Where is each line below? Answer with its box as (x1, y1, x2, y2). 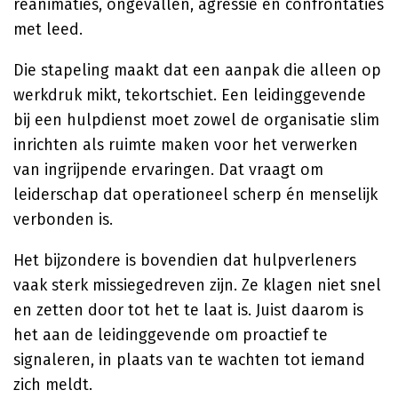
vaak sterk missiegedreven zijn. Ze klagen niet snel (13, 275, 381, 295)
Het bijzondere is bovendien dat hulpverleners (13, 251, 356, 270)
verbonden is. (13, 210, 113, 229)
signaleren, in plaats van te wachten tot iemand (13, 350, 365, 370)
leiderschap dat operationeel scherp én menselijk (13, 185, 378, 204)
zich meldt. (13, 375, 92, 394)
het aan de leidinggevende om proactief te (13, 325, 328, 345)
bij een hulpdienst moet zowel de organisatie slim (13, 110, 379, 130)
